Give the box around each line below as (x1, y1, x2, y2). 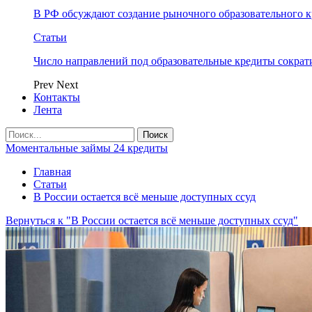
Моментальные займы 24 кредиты (6, 142, 168, 154)
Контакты (33, 91, 80, 103)
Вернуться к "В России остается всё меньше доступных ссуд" (6, 214, 298, 226)
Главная (33, 166, 71, 178)
